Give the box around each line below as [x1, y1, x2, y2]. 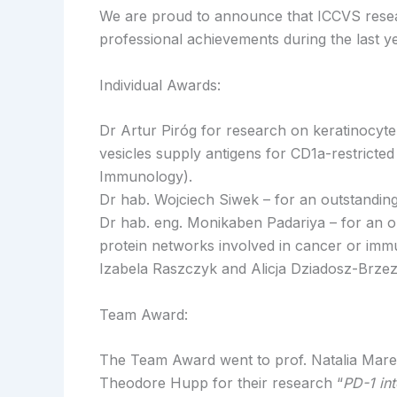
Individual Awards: [99, 75, 221, 94]
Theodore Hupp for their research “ [99, 374, 343, 393]
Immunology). [99, 167, 192, 186]
